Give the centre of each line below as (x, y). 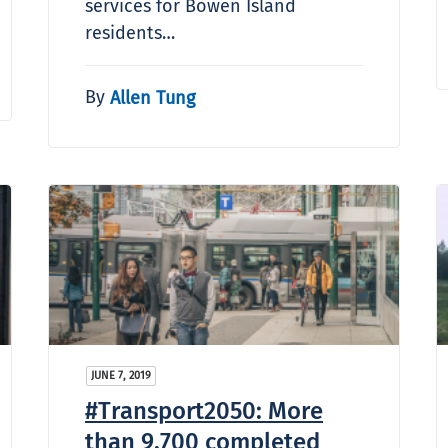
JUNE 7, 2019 (121, 375)
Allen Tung (152, 97)
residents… (130, 32)
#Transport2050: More (204, 410)
